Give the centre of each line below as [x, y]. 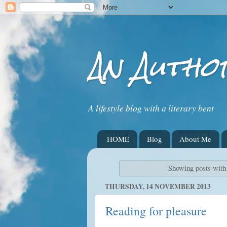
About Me [196, 139]
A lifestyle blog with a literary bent [151, 108]
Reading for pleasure [156, 211]
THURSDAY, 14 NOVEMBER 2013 [158, 186]
